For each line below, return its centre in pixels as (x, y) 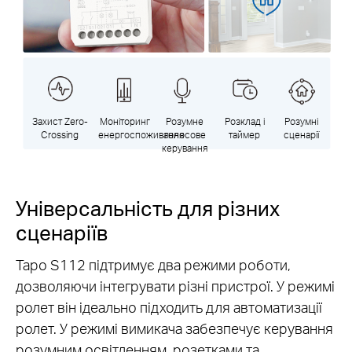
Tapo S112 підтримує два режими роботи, (153, 265)
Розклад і (244, 121)
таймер (245, 134)
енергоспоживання (141, 134)
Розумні (301, 121)
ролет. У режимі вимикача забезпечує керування (174, 328)
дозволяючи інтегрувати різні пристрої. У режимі (175, 286)
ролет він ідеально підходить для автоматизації (169, 307)
